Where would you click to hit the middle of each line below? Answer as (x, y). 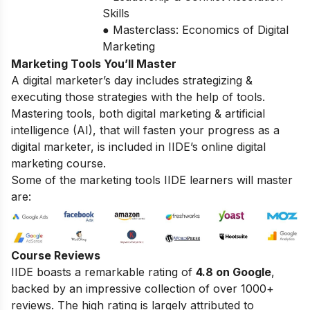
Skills (116, 13)
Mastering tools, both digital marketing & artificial (138, 113)
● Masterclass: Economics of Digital (195, 29)
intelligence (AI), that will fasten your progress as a (145, 130)
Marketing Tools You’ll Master (94, 63)
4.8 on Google (234, 272)
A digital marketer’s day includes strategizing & (132, 80)
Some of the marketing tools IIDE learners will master (152, 180)
